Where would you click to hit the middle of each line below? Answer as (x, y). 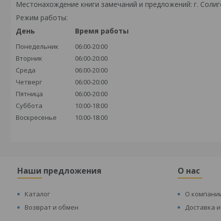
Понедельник (37, 46)
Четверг (29, 82)
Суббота (29, 106)
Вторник (29, 58)
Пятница (29, 94)
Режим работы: (42, 18)
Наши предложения (60, 171)
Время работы (102, 31)
